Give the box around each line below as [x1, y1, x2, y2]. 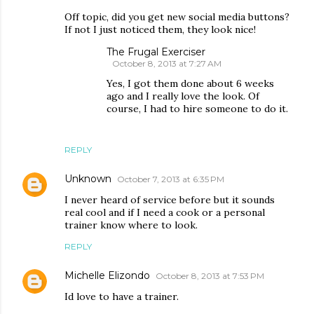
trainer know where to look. [64, 219, 198, 232]
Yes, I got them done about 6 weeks [107, 77, 274, 90]
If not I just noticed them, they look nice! [64, 23, 256, 36]
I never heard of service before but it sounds [64, 193, 275, 207]
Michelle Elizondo [64, 269, 150, 282]
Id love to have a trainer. [64, 290, 179, 303]
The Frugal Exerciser [107, 46, 205, 59]
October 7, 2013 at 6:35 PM [117, 174, 224, 185]
